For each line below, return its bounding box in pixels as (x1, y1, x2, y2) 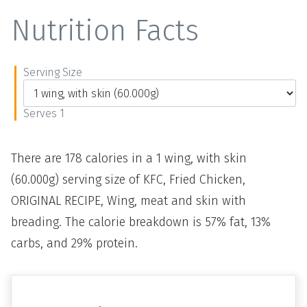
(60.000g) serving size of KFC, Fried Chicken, (11, 172, 245, 187)
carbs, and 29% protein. (11, 236, 138, 251)
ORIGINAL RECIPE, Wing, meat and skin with (11, 193, 246, 208)
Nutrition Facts (11, 14, 199, 48)
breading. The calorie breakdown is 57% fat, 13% (11, 214, 271, 230)
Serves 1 (23, 107, 64, 120)
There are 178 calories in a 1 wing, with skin (11, 151, 247, 166)
